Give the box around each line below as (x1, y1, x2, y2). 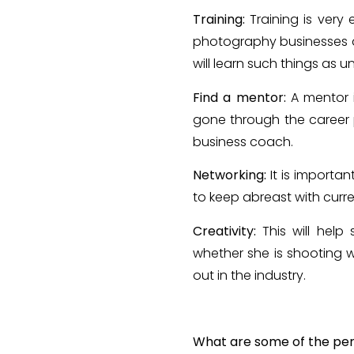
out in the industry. (193, 265, 306, 284)
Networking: (193, 166, 271, 185)
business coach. (193, 132, 293, 151)
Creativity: (193, 221, 263, 240)
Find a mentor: (193, 88, 291, 107)
